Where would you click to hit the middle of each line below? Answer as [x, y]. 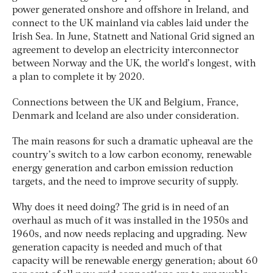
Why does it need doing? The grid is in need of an [121, 207]
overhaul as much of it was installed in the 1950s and [130, 221]
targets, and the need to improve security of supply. [126, 182]
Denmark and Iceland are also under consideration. [126, 116]
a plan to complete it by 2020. [79, 77]
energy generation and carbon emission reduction [123, 168]
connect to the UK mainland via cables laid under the [130, 23]
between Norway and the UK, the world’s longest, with [134, 64]
